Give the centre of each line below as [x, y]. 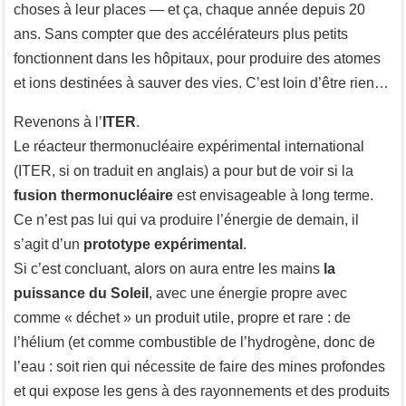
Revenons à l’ [58, 121]
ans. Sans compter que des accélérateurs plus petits [181, 34]
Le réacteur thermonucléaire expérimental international [189, 146]
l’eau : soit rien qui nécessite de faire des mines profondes [199, 366]
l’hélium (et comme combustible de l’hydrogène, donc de [194, 342]
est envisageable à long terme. [273, 195]
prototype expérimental [163, 244]
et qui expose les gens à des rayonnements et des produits [202, 391]
